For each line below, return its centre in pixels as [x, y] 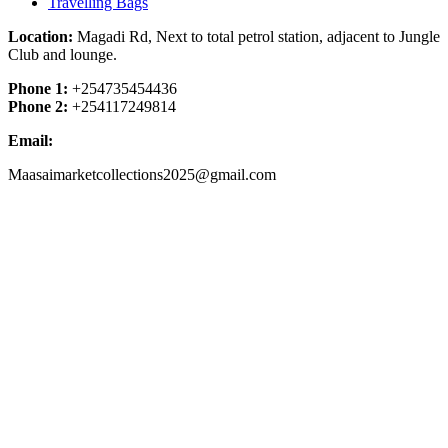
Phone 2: [40, 106]
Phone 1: [38, 88]
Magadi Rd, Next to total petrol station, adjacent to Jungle [256, 36]
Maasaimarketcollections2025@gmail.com [142, 174]
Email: [32, 140]
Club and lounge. [62, 54]
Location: [40, 36]
